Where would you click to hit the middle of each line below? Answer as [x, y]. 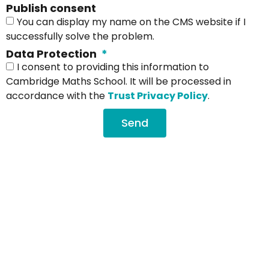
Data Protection [53, 53]
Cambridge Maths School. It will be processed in [119, 82]
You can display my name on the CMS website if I [131, 22]
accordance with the [57, 96]
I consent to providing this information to [113, 67]
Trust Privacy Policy [158, 96]
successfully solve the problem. [80, 36]
